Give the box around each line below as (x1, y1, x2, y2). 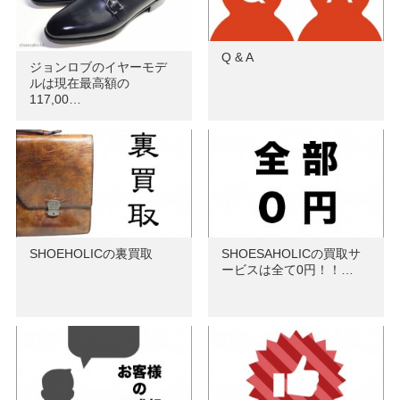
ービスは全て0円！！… (221, 262, 354, 278)
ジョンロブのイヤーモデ (29, 60, 167, 75)
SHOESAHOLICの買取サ (221, 246, 361, 262)
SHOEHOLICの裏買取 (29, 246, 153, 262)
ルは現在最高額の (29, 76, 129, 91)
